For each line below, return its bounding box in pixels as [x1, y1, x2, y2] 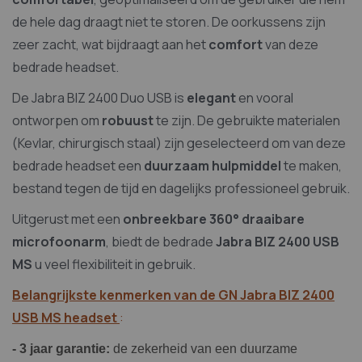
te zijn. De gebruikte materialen [154, 112, 340, 130]
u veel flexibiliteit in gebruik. [32, 255, 196, 274]
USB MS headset [12, 309, 120, 327]
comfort [208, 36, 263, 54]
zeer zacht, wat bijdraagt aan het [12, 36, 208, 54]
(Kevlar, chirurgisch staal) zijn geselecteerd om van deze [12, 134, 346, 153]
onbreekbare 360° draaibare [123, 210, 305, 229]
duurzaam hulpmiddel [144, 157, 281, 175]
